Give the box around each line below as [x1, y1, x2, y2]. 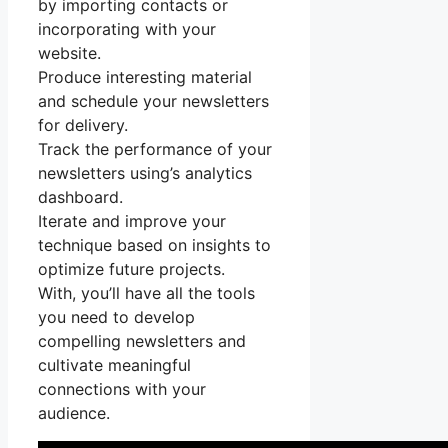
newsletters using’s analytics [38, 163, 252, 184]
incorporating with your [38, 19, 216, 40]
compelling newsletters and [38, 331, 246, 352]
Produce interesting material [38, 67, 252, 88]
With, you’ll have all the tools [38, 283, 255, 304]
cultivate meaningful [38, 355, 191, 376]
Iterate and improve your [38, 211, 226, 232]
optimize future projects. [38, 259, 225, 280]
